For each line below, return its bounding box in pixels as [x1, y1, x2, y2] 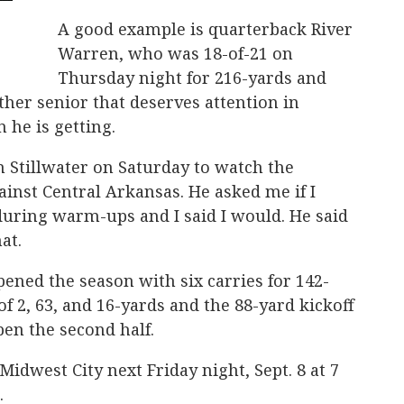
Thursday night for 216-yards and [58, 67, 326, 88]
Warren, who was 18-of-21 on [58, 42, 293, 64]
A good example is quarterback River [58, 18, 353, 40]
